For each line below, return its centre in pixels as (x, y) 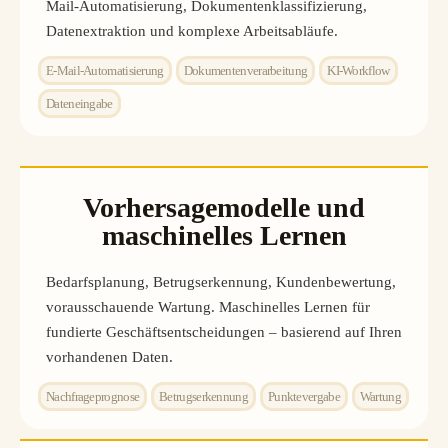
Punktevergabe (303, 396)
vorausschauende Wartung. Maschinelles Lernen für (208, 306)
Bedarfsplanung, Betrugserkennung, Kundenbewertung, (221, 281)
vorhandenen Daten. (109, 356)
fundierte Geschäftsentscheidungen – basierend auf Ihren (224, 331)
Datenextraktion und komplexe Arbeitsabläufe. (192, 30)
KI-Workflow (358, 70)
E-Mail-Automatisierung (105, 70)
